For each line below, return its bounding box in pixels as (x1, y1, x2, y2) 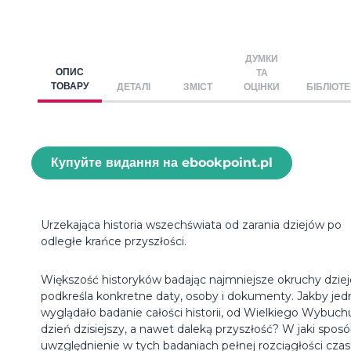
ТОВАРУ (50, 78, 89, 92)
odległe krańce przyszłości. (41, 233, 186, 248)
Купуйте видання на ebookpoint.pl (51, 154, 273, 170)
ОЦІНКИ (244, 79, 280, 93)
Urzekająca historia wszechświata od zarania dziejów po (41, 217, 342, 232)
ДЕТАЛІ (117, 79, 151, 93)
